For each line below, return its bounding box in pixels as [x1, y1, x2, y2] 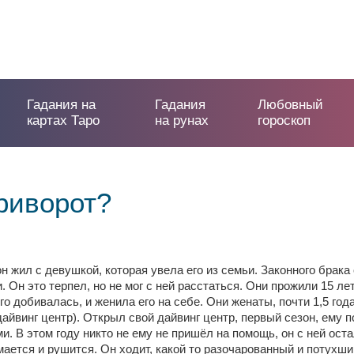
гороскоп [257, 113, 311, 128]
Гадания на [27, 97, 96, 112]
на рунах [155, 113, 209, 128]
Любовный [257, 97, 323, 112]
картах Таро [27, 113, 100, 128]
